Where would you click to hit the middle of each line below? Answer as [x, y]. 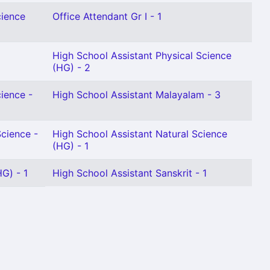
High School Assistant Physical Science [142, 55]
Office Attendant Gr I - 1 [107, 16]
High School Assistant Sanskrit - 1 [130, 173]
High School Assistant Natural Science [140, 134]
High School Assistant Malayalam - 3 [137, 95]
